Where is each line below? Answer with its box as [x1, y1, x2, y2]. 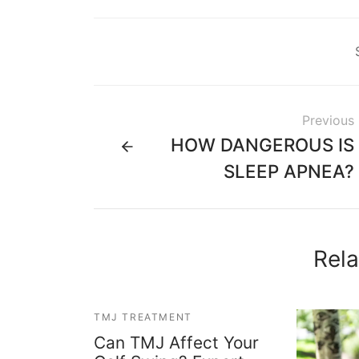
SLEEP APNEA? [224, 159, 354, 182]
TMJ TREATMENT [94, 310, 192, 323]
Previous [302, 111, 354, 128]
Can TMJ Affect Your [94, 332, 259, 353]
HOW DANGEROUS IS [171, 133, 354, 155]
